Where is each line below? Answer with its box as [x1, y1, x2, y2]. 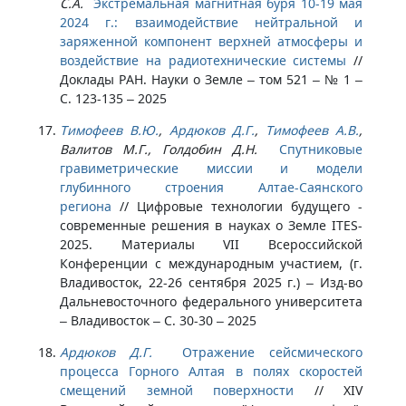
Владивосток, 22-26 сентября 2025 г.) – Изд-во [60, 274, 362, 291]
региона [60, 198, 111, 215]
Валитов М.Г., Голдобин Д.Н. [60, 140, 257, 158]
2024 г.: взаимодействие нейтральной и [60, 14, 362, 31]
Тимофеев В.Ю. [60, 121, 159, 139]
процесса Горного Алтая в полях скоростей [60, 362, 362, 380]
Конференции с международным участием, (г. [60, 255, 362, 272]
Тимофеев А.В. [266, 121, 359, 139]
